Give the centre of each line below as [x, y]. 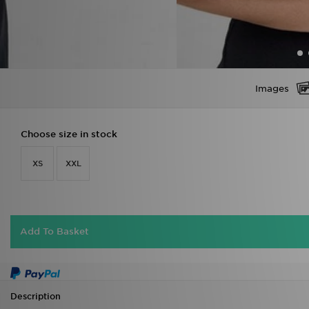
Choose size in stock [69, 134]
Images [272, 88]
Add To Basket [54, 231]
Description [36, 296]
